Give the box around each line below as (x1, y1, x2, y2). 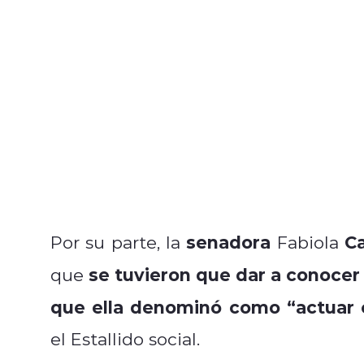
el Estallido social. (50, 327, 200, 350)
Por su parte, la (50, 230, 187, 253)
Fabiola (271, 230, 345, 253)
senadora (186, 229, 271, 253)
